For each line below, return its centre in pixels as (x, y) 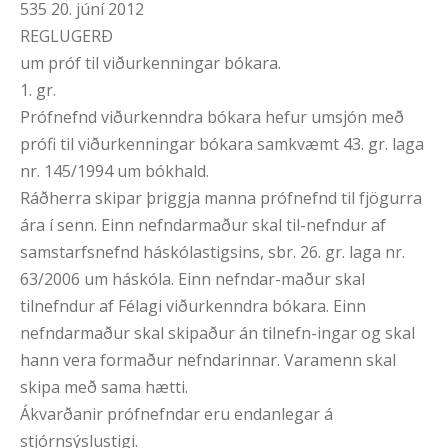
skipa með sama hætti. (104, 387)
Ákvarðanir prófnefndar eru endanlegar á (176, 414)
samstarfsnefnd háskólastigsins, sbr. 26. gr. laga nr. (212, 252)
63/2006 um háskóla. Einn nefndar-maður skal (192, 279)
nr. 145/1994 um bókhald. (114, 171)
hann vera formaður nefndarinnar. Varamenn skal (208, 360)
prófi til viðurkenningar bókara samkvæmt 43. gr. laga (222, 144)
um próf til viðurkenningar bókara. (150, 63)
